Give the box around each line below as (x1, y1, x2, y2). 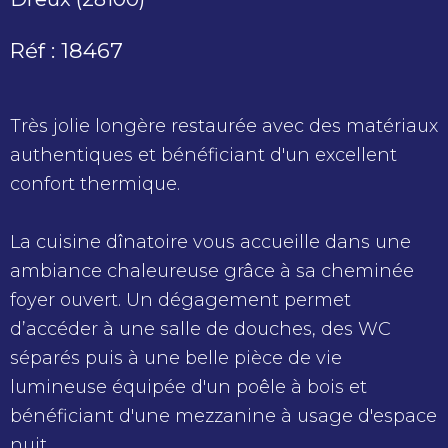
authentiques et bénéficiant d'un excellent (10, 144, 397, 167)
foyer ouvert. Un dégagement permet (10, 289, 351, 312)
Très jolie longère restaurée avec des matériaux (10, 115, 438, 138)
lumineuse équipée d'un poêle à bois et (10, 376, 367, 399)
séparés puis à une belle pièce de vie (10, 347, 342, 370)
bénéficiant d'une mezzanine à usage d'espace (10, 405, 437, 428)
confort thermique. (10, 173, 180, 196)
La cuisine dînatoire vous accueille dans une (10, 231, 411, 254)
